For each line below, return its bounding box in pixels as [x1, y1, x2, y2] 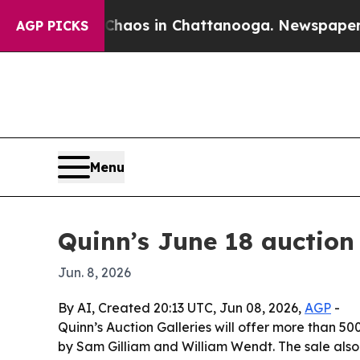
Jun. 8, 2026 [58, 264, 131, 281]
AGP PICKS [16, 18, 88, 34]
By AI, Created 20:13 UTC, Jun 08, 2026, [58, 300, 305, 317]
